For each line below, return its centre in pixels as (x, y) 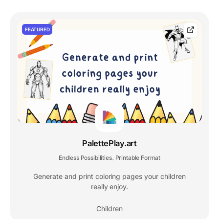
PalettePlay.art (109, 143)
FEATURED (37, 30)
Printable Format (138, 157)
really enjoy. (109, 186)
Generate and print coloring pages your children (109, 176)
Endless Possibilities (85, 157)
